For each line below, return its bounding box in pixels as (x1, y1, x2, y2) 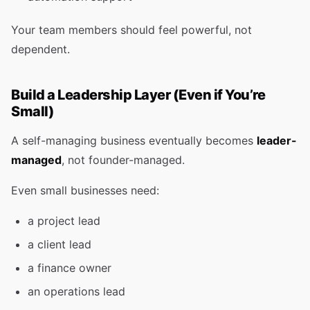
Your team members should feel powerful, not (11, 23, 252, 37)
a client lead (28, 237, 91, 251)
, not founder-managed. (62, 153, 185, 167)
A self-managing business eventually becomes (11, 134, 257, 147)
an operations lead (28, 284, 125, 298)
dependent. (11, 42, 70, 56)
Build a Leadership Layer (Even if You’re (11, 86, 265, 103)
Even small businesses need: (11, 183, 159, 197)
